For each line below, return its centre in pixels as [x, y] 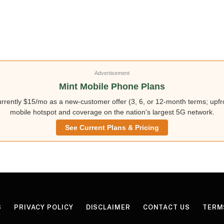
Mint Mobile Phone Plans [112, 86]
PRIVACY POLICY [43, 207]
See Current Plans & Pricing [112, 127]
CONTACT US [166, 207]
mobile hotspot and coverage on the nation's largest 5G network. [112, 112]
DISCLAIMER [108, 207]
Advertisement [112, 73]
